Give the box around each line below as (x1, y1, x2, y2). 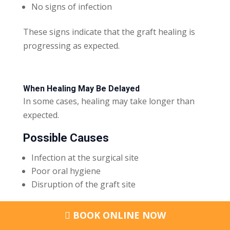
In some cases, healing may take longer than (23, 95, 195, 107)
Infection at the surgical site (31, 151, 139, 163)
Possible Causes (23, 131, 109, 144)
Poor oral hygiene (31, 165, 101, 177)
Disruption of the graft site (31, 178, 136, 190)
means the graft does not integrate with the (23, 217, 193, 229)
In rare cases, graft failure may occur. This (23, 203, 185, 215)
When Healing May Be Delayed (23, 83, 140, 93)
